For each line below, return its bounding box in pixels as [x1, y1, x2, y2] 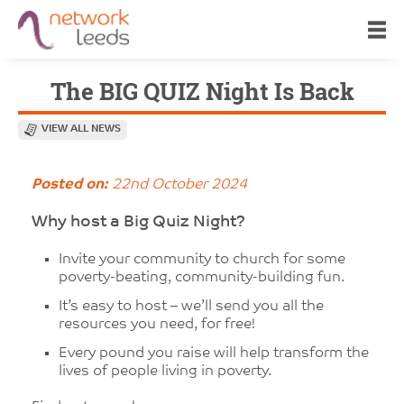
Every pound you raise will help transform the [59, 346, 369, 361]
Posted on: [32, 178, 108, 192]
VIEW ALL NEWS [41, 124, 121, 134]
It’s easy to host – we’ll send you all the [59, 299, 324, 314]
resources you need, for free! [59, 317, 255, 332]
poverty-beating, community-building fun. [59, 271, 344, 285]
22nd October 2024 [108, 178, 247, 192]
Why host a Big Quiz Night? [32, 214, 245, 231]
